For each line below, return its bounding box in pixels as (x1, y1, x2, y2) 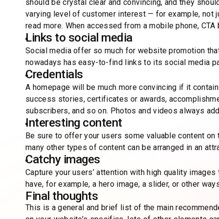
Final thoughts (25, 189, 98, 203)
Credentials (25, 67, 83, 81)
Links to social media (25, 31, 132, 44)
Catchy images (25, 153, 100, 166)
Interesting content (25, 116, 122, 130)
